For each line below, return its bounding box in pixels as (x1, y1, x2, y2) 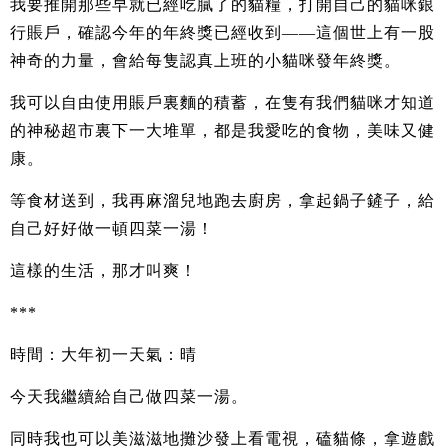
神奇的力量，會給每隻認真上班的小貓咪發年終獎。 (10, 51, 401, 69)
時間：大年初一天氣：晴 (10, 345, 197, 363)
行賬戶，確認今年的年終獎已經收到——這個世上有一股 (10, 23, 435, 41)
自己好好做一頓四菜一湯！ (10, 219, 214, 237)
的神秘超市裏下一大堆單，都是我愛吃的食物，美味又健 (10, 121, 435, 139)
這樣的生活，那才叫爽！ (10, 261, 197, 279)
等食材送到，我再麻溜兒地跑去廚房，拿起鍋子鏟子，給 (10, 191, 435, 209)
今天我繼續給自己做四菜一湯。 (10, 387, 248, 405)
